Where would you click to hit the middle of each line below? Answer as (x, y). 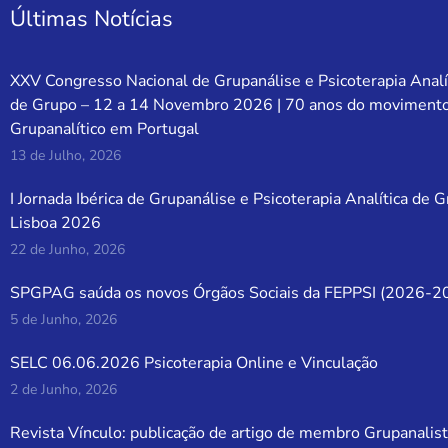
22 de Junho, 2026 (68, 250)
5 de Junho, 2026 (64, 320)
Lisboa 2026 (56, 223)
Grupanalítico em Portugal (105, 129)
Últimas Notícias (92, 19)
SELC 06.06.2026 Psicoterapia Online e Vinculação (194, 363)
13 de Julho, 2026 (66, 156)
